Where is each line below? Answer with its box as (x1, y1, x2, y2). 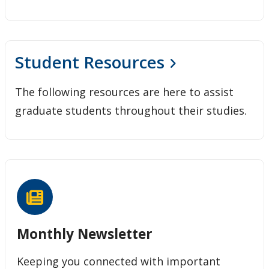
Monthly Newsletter (17, 224, 153, 243)
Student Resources (15, 50, 165, 73)
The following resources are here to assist (15, 84, 234, 99)
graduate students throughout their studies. (15, 103, 247, 118)
